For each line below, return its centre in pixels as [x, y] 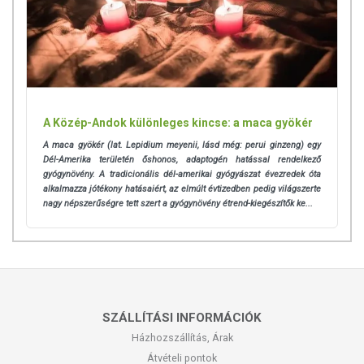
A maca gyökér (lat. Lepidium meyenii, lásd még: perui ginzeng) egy [182, 145]
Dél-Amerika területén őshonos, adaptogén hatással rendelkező [182, 160]
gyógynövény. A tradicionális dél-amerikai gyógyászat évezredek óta [182, 175]
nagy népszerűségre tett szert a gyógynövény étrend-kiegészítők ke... [178, 204]
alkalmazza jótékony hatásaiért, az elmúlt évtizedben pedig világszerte [182, 189]
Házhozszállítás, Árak [182, 338]
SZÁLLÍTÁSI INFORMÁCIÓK [182, 318]
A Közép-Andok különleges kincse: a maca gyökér [178, 123]
